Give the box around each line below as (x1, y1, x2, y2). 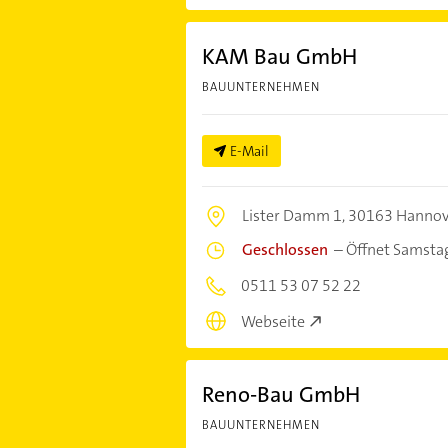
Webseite (240, 311, 305, 333)
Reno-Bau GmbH (201, 380, 360, 410)
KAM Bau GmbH (201, 41, 357, 71)
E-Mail (229, 141, 269, 160)
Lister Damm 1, (241, 204, 348, 226)
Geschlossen (241, 238, 328, 260)
